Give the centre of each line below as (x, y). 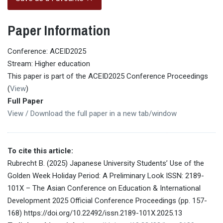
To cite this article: (40, 151)
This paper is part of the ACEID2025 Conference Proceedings (108, 76)
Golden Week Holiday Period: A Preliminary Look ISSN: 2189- (106, 175)
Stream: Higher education (49, 63)
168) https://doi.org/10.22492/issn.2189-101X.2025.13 (95, 213)
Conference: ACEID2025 (47, 51)
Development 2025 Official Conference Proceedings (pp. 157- (107, 200)
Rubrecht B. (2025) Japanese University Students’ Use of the (106, 163)
